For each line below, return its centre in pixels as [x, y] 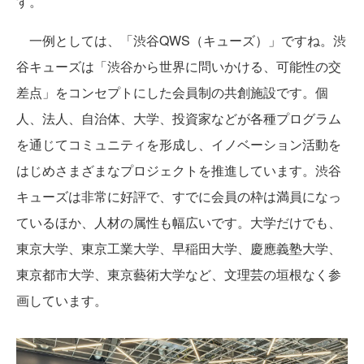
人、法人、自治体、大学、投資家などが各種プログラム [179, 119]
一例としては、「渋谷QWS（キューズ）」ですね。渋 [181, 41]
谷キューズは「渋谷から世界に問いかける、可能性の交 [179, 67]
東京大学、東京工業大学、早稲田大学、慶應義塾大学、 [179, 249]
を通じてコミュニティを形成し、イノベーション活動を [179, 145]
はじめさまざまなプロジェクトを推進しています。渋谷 [179, 171]
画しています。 [62, 301]
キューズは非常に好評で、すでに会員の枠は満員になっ [179, 197]
